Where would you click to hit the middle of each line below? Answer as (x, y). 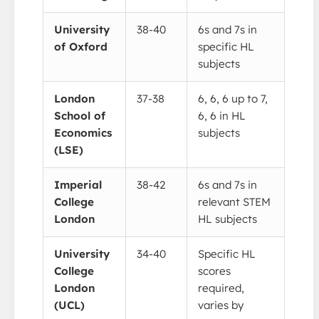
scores (214, 271)
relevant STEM (234, 202)
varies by (221, 305)
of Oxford (81, 46)
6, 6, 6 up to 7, (233, 98)
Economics (83, 132)
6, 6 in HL (222, 115)
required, (221, 288)
